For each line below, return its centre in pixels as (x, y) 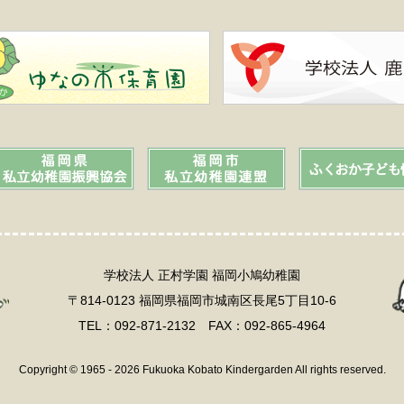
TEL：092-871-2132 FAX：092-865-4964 (202, 326)
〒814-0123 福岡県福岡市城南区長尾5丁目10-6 (202, 301)
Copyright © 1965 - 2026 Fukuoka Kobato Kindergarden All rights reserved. (202, 370)
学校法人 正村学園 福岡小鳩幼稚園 (202, 275)
